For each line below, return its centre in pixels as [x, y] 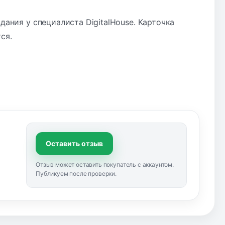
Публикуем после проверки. [76, 173]
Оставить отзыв [74, 143]
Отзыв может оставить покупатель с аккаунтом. [105, 164]
